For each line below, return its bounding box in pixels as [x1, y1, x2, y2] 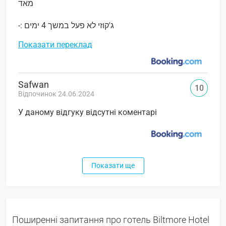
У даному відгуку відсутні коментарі [18, 107, 157, 118]
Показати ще [91, 161, 135, 169]
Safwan [18, 79, 49, 90]
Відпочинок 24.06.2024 [18, 90, 94, 98]
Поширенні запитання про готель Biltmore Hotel [12, 214, 209, 225]
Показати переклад [18, 40, 92, 50]
